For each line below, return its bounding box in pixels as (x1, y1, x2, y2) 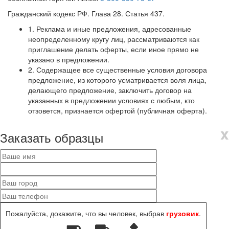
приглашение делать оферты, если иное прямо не (28, 43, 199, 54)
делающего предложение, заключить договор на (28, 84, 192, 95)
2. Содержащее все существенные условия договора (28, 64, 207, 75)
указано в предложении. (28, 54, 109, 64)
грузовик (164, 208, 199, 218)
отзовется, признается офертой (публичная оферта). (28, 105, 207, 116)
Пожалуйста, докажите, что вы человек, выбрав (6, 208, 164, 218)
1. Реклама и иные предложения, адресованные (28, 23, 191, 34)
